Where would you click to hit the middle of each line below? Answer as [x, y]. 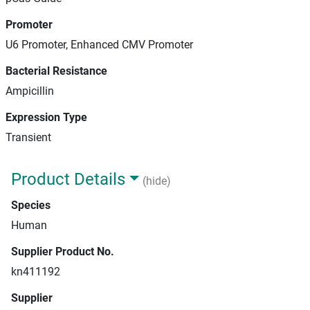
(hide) [156, 181]
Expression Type [46, 117]
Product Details [68, 179]
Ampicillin [30, 91]
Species [31, 205]
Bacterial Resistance [56, 71]
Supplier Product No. [63, 252]
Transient [28, 137]
